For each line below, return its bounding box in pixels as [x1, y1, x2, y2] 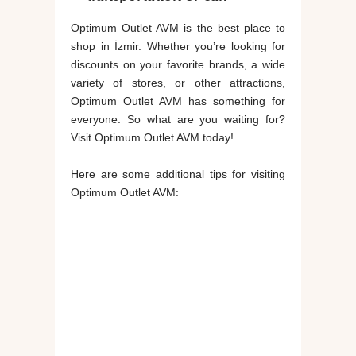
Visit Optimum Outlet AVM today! [71, 131, 234, 145]
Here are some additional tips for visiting [71, 168, 285, 181]
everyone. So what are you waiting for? [71, 113, 285, 126]
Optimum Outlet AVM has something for [71, 95, 285, 108]
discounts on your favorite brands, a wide [71, 58, 285, 72]
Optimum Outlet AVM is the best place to [71, 21, 285, 35]
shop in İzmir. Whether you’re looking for [71, 40, 285, 53]
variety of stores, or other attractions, [71, 76, 285, 90]
